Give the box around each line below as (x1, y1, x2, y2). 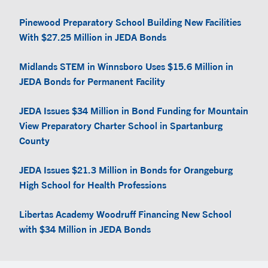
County (19, 134, 50, 147)
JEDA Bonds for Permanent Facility (19, 75, 165, 87)
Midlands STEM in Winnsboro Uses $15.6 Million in (19, 60, 233, 72)
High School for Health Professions (19, 178, 166, 191)
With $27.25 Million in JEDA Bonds (19, 31, 166, 43)
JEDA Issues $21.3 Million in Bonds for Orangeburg (19, 163, 233, 176)
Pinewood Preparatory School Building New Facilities (19, 16, 241, 28)
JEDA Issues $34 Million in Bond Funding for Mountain (19, 104, 248, 117)
